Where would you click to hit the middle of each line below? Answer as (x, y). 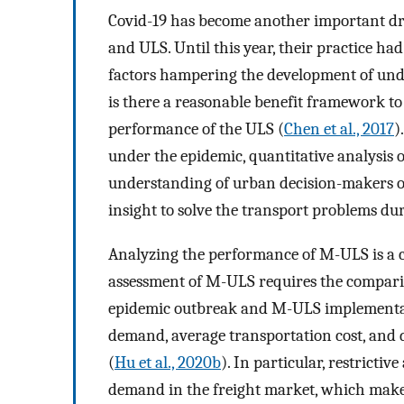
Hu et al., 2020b (168, 362)
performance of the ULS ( (196, 129)
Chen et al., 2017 (339, 129)
